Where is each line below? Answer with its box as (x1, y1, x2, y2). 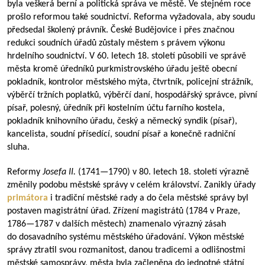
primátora (7, 193, 48, 203)
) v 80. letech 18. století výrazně (127, 167, 249, 177)
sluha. (7, 143, 30, 152)
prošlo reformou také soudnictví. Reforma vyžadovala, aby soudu (7, 12, 255, 22)
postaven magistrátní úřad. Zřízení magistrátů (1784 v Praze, (7, 206, 240, 216)
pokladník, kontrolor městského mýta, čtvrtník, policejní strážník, (7, 77, 253, 87)
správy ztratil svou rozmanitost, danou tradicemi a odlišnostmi (7, 245, 245, 255)
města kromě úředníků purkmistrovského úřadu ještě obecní (7, 64, 237, 74)
